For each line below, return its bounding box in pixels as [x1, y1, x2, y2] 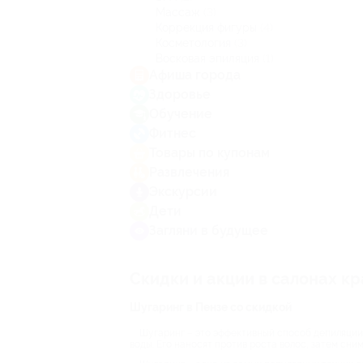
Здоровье [149, 87, 211, 102]
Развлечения [149, 164, 229, 180]
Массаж [156, 6, 203, 19]
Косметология [156, 36, 234, 49]
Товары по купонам [149, 145, 270, 160]
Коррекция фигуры [156, 21, 260, 34]
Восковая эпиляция [156, 52, 263, 65]
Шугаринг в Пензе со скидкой [130, 301, 292, 314]
